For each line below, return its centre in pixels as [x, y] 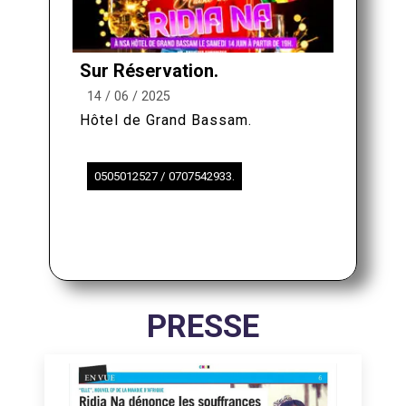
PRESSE [203, 327]
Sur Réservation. [149, 71]
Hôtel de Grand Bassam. [166, 121]
